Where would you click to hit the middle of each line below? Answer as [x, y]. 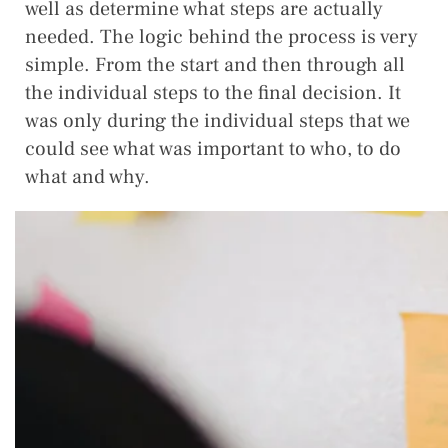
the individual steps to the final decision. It [213, 93]
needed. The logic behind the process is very [221, 37]
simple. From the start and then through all [215, 65]
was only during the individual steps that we [217, 121]
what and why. [87, 177]
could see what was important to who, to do [213, 149]
